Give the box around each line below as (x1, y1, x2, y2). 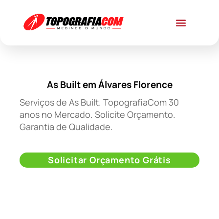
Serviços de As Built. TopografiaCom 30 (20, 96, 179, 109)
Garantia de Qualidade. (20, 121, 113, 133)
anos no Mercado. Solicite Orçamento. (20, 109, 175, 121)
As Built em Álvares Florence (46, 78, 173, 91)
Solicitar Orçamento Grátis (48, 153, 171, 166)
